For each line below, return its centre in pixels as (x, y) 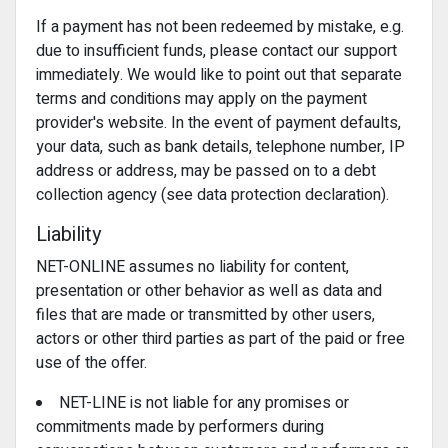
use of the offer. (91, 363)
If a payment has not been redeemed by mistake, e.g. (220, 27)
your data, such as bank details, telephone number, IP (220, 147)
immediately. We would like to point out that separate (219, 75)
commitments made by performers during (180, 427)
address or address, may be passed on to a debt (206, 171)
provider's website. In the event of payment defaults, (218, 123)
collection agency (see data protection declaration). (212, 195)
